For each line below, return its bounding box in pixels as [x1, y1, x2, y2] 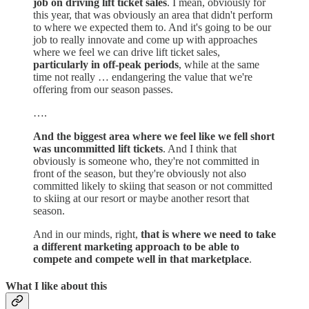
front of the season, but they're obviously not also [33, 167, 246, 179]
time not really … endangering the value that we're [33, 70, 252, 83]
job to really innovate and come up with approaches [33, 33, 257, 46]
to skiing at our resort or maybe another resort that [33, 192, 249, 204]
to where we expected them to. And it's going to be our [33, 21, 271, 33]
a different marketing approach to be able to [33, 240, 239, 252]
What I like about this [6, 280, 107, 292]
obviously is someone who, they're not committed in [33, 154, 259, 167]
